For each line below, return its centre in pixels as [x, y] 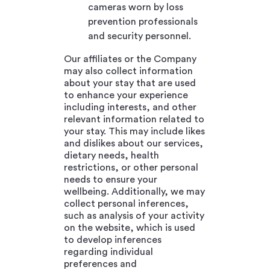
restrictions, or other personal [131, 167]
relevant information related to [134, 119]
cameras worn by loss [136, 7]
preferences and [100, 264]
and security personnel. [140, 36]
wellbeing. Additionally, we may [134, 191]
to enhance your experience [126, 95]
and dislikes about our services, [133, 143]
